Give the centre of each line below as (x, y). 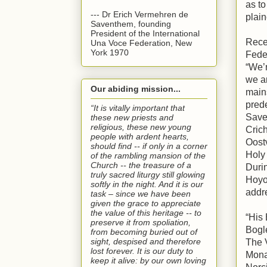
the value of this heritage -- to (146, 212)
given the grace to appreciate (146, 203)
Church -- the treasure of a (141, 165)
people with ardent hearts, (140, 136)
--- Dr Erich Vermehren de (139, 14)
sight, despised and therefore (146, 241)
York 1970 (110, 52)
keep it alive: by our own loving (148, 260)
